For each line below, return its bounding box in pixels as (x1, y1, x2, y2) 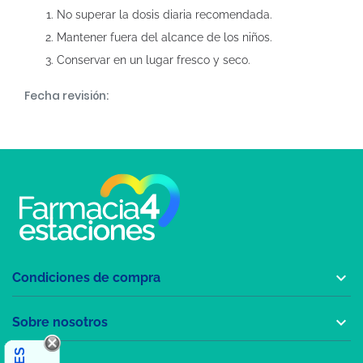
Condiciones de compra (12, 269, 160, 285)
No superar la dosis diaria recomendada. (57, 8, 272, 21)
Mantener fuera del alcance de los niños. (57, 31, 272, 44)
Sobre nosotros (12, 314, 108, 330)
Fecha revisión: (24, 88, 109, 104)
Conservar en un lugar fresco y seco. (57, 53, 250, 66)
